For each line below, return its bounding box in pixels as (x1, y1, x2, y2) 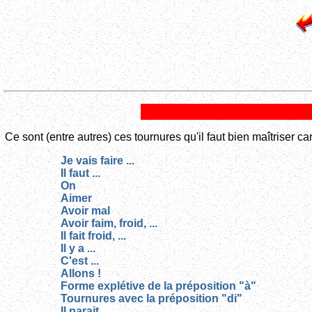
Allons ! (61, 267, 101, 280)
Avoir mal (61, 205, 110, 217)
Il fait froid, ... (61, 230, 126, 242)
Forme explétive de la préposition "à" (61, 280, 256, 292)
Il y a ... (61, 242, 95, 255)
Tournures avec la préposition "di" (61, 292, 242, 305)
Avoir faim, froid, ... (61, 217, 157, 230)
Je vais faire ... (61, 155, 134, 167)
